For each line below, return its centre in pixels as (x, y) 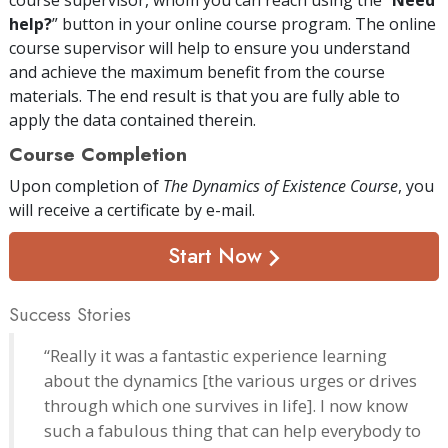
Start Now (218, 255)
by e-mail (218, 209)
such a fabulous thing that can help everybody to (232, 430)
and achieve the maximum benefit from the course (197, 71)
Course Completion (98, 153)
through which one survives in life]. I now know (226, 405)
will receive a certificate (96, 209)
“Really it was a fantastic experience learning (215, 355)
